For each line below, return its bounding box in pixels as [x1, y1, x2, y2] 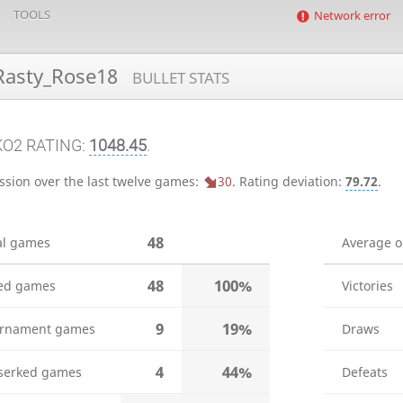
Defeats [341, 363, 388, 381]
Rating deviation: [238, 172, 345, 190]
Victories [341, 277, 393, 295]
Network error [314, 7, 391, 23]
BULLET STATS [132, 67, 230, 88]
